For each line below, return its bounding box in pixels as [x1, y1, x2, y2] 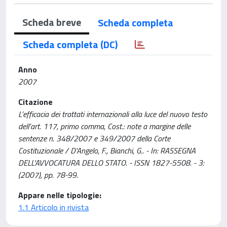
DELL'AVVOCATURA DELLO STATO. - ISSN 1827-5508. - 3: [18, 157, 204, 169]
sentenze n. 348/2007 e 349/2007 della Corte [18, 132, 170, 144]
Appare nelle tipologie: [18, 189, 101, 201]
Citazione [18, 96, 53, 108]
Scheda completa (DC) [23, 36, 118, 52]
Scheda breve [22, 14, 81, 30]
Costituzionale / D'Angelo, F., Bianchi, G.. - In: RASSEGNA [18, 144, 196, 157]
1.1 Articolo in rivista [18, 201, 89, 213]
